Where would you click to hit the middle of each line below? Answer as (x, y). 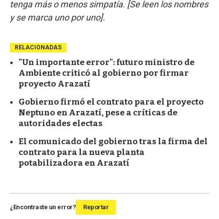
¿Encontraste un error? (43, 207)
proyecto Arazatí (55, 84)
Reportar (96, 207)
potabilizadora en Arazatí (74, 163)
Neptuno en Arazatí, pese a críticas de (98, 113)
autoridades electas (61, 124)
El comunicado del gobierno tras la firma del (113, 142)
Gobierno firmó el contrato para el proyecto (111, 102)
